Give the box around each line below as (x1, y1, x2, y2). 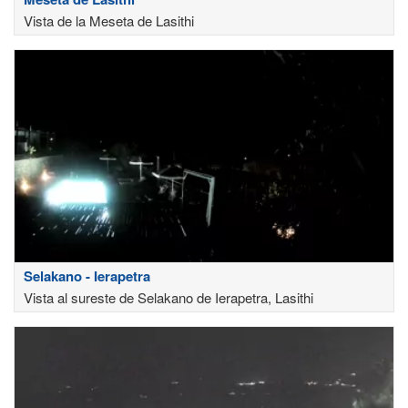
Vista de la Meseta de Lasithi (24, 10, 194, 30)
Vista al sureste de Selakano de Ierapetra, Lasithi (24, 288, 313, 308)
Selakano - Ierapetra (24, 266, 150, 287)
